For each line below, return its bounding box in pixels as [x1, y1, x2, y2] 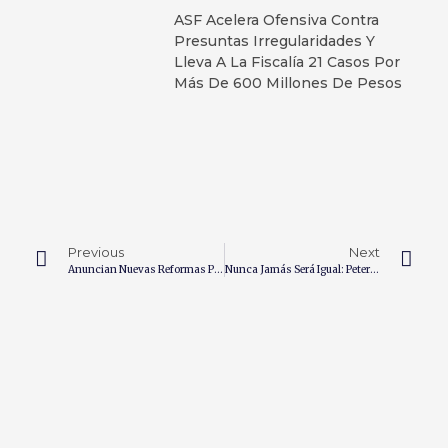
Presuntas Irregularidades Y [173, 31, 375, 50]
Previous [68, 243, 124, 260]
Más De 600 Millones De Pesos [173, 73, 402, 92]
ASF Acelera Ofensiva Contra [173, 10, 379, 29]
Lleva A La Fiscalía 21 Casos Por [173, 52, 400, 71]
